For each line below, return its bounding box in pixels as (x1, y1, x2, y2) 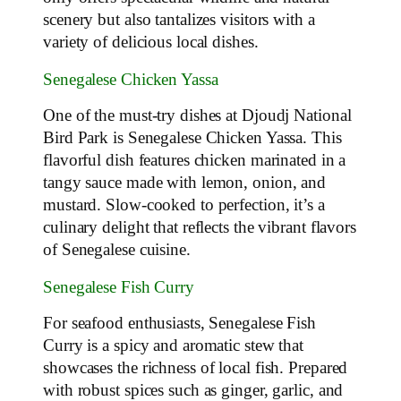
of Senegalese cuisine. (43, 241, 191, 260)
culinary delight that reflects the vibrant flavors (43, 218, 356, 237)
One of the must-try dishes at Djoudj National (43, 107, 352, 125)
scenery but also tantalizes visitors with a (43, 11, 315, 30)
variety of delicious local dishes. (43, 33, 259, 52)
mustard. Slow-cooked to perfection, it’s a (43, 196, 325, 215)
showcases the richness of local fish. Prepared (43, 359, 348, 378)
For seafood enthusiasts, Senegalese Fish (43, 314, 316, 333)
